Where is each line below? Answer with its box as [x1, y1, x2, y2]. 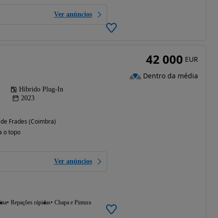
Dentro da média [143, 71, 198, 81]
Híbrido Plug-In [18, 85, 63, 93]
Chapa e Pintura [54, 199, 91, 206]
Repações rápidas [10, 199, 51, 206]
